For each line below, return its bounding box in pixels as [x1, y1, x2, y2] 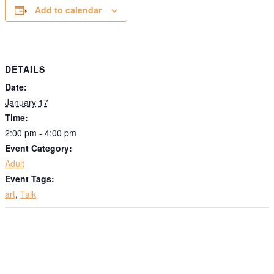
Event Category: [5, 142, 72, 155]
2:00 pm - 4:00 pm [5, 127, 76, 139]
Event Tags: [5, 172, 54, 185]
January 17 [5, 96, 48, 109]
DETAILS [5, 63, 45, 76]
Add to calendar [35, 3, 102, 16]
